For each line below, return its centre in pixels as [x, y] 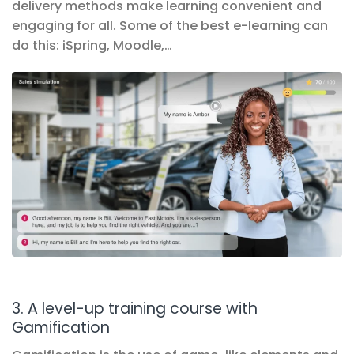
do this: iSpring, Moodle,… [92, 45]
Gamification [61, 328]
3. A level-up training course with [135, 309]
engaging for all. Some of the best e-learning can [170, 25]
